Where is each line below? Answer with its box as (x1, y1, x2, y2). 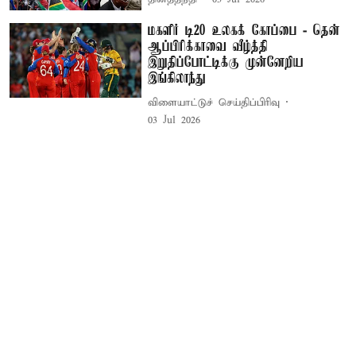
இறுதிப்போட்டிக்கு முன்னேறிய (148, 55, 304, 72)
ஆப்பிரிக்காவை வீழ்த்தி (148, 39, 269, 56)
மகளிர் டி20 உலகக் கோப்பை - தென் (148, 23, 341, 40)
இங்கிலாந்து (148, 71, 207, 87)
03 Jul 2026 (148, 114, 201, 128)
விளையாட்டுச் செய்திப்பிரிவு (148, 95, 281, 110)
